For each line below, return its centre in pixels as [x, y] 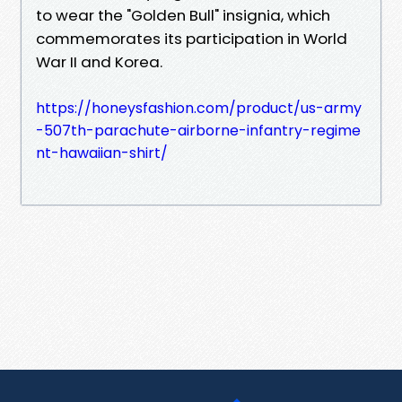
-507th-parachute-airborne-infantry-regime [198, 130]
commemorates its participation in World [192, 38]
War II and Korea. [99, 61]
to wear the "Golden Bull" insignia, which [183, 15]
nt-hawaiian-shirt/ [102, 153]
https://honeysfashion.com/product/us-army [199, 108]
